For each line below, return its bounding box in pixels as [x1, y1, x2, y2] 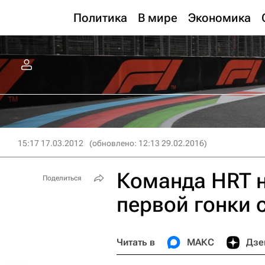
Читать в [117, 237, 155, 248]
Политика [73, 11, 127, 25]
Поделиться [43, 174, 82, 182]
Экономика [188, 11, 251, 25]
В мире [138, 11, 177, 25]
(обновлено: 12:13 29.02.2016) [89, 138, 207, 148]
